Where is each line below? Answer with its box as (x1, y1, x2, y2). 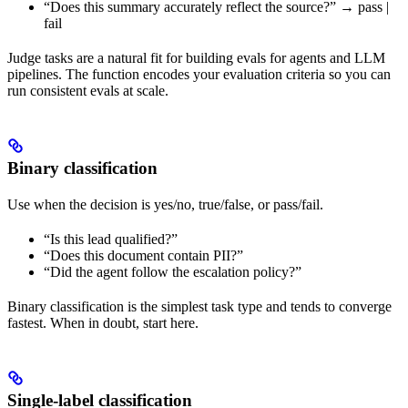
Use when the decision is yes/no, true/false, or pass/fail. (7, 197, 323, 213)
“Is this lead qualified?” (44, 231, 178, 248)
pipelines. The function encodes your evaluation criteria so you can (7, 66, 391, 83)
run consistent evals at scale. (7, 83, 168, 99)
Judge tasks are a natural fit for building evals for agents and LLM (7, 50, 385, 66)
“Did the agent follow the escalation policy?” (44, 264, 301, 280)
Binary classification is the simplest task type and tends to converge (7, 299, 392, 315)
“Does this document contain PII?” (44, 248, 243, 264)
